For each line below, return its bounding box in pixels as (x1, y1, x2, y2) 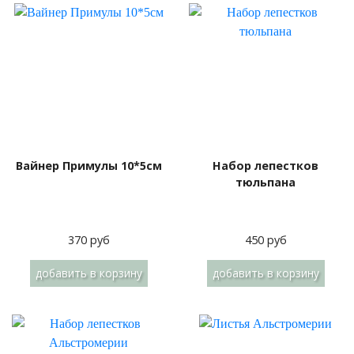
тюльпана (235, 175, 296, 190)
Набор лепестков (213, 158, 318, 173)
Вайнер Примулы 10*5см (15, 158, 162, 173)
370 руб (67, 232, 110, 247)
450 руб (244, 232, 287, 247)
